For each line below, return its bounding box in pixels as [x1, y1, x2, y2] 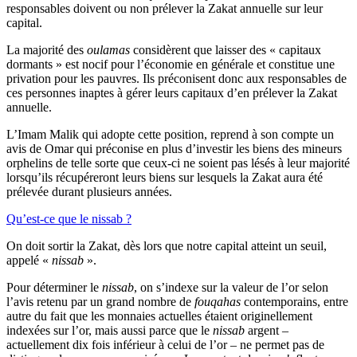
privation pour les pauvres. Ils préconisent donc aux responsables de [6, 71, 347, 85]
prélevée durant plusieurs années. [6, 184, 172, 198]
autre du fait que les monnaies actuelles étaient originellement [6, 308, 312, 323]
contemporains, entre [244, 294, 348, 308]
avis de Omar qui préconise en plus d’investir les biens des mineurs [6, 141, 342, 155]
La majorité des [6, 42, 87, 57]
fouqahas [194, 294, 244, 308]
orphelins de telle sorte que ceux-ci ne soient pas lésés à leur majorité [6, 155, 350, 170]
